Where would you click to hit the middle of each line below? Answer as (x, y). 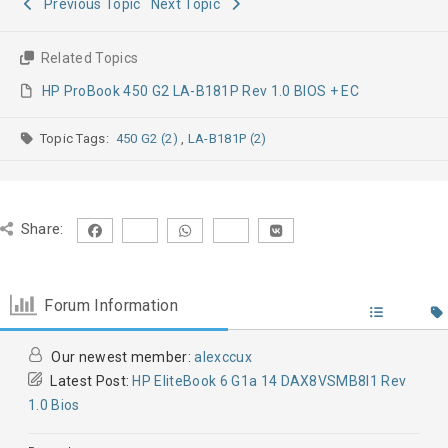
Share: (42, 229)
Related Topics (88, 58)
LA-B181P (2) (258, 139)
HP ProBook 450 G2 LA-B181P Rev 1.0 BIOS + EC (200, 91)
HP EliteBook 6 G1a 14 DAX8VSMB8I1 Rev (269, 381)
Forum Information (111, 305)
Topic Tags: (77, 139)
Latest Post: (90, 381)
